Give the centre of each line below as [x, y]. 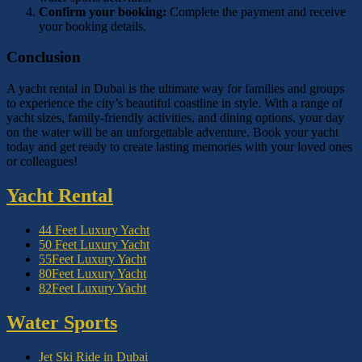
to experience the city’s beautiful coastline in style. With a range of [175, 103]
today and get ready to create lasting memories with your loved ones [179, 147]
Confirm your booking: [103, 11]
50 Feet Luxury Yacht [94, 244]
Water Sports [62, 322]
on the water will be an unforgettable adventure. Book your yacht [173, 133]
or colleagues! [42, 162]
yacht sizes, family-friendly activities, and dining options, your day [175, 118]
